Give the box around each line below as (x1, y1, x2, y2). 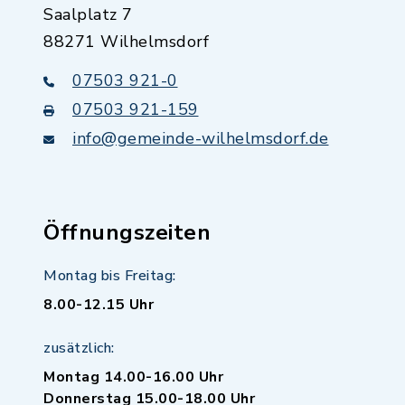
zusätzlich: (43, 338, 115, 358)
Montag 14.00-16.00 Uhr (43, 367, 223, 387)
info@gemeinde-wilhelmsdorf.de (72, 127, 329, 149)
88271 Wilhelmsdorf (43, 31, 209, 52)
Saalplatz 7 (43, 4, 133, 25)
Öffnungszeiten (43, 218, 211, 247)
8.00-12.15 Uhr (43, 295, 154, 315)
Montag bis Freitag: (43, 266, 176, 286)
